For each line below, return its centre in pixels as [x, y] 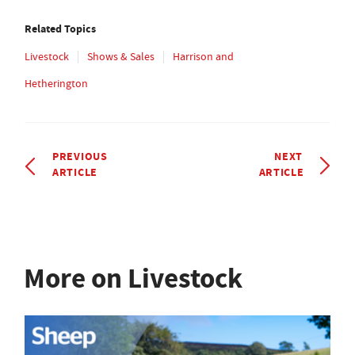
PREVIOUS [80, 156]
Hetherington [56, 83]
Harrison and [203, 56]
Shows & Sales [121, 56]
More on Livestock [133, 278]
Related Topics [60, 28]
